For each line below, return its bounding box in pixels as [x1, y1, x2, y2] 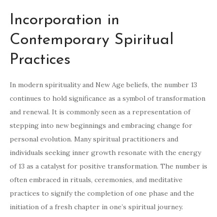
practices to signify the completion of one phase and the [10, 189, 194, 198]
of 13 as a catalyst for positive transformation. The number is [10, 162, 207, 171]
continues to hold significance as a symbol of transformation [10, 94, 205, 103]
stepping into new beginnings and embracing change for [10, 121, 192, 130]
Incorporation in [10, 13, 120, 29]
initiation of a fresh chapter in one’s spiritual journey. [10, 202, 183, 212]
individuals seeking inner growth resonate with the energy [10, 148, 201, 157]
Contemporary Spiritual [10, 32, 174, 48]
